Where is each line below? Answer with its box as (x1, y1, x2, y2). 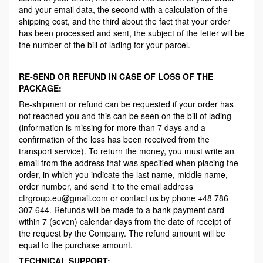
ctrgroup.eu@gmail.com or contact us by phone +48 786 (19, 191, 228, 204)
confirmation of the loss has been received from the (19, 133, 210, 145)
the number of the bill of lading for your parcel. (19, 38, 190, 50)
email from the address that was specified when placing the (19, 156, 238, 168)
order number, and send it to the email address (19, 180, 193, 192)
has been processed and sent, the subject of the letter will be (19, 26, 244, 39)
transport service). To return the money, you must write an (19, 144, 234, 157)
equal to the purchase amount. (19, 238, 133, 251)
